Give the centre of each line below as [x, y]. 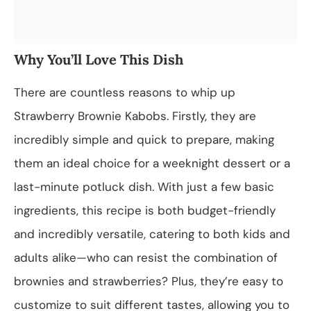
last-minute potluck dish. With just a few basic [144, 186]
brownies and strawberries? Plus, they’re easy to [149, 281]
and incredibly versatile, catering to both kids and [152, 234]
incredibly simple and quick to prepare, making [144, 139]
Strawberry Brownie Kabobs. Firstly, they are [135, 116]
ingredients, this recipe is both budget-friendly [145, 210]
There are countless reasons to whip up [125, 92]
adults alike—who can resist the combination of [146, 257]
